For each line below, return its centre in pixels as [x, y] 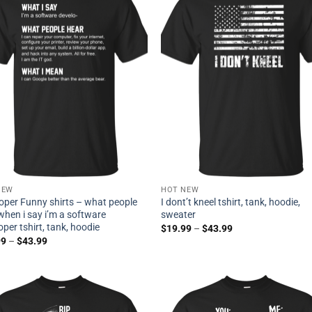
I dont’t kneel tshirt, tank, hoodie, [231, 203]
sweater [179, 215]
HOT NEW [180, 190]
